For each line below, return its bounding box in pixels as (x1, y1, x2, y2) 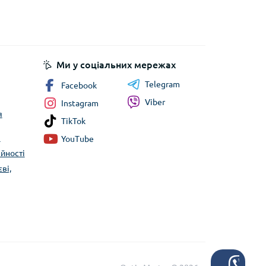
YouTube (61, 134, 94, 144)
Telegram (145, 79, 180, 89)
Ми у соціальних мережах (56, 59, 176, 70)
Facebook (61, 80, 97, 90)
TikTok (61, 116, 85, 126)
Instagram (61, 98, 99, 108)
